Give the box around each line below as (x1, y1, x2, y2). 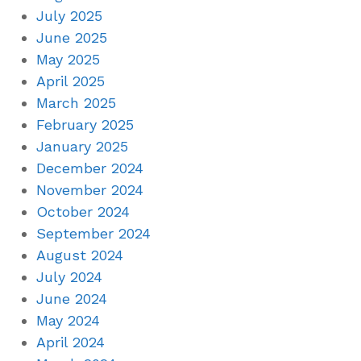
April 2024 (36, 333, 105, 351)
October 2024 (36, 202, 130, 220)
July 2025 (36, 6, 102, 24)
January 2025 (36, 137, 128, 155)
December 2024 (36, 159, 143, 176)
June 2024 (36, 289, 107, 307)
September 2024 (36, 224, 151, 242)
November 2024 (36, 180, 143, 198)
